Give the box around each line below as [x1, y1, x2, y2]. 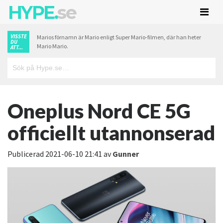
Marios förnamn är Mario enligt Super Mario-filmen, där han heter [37, 33, 201, 41]
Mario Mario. [37, 42, 68, 50]
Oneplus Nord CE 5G [7, 99, 191, 123]
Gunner [112, 149, 139, 159]
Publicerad [7, 149, 44, 159]
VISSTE [10, 33, 27, 40]
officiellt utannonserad [7, 121, 215, 145]
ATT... [10, 44, 23, 51]
